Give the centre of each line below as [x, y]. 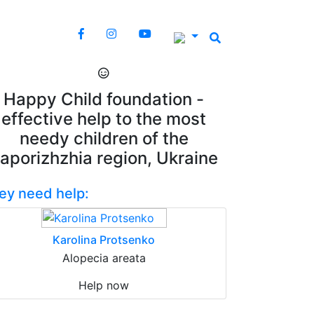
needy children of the [104, 138]
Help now [104, 285]
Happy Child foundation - [104, 99]
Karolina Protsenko [104, 240]
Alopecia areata [104, 258]
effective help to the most [104, 119]
